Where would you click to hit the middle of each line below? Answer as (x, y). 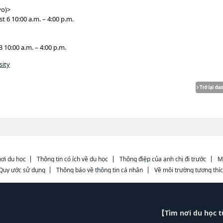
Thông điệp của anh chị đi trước (163, 159)
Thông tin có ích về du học (73, 159)
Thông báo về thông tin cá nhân (100, 170)
